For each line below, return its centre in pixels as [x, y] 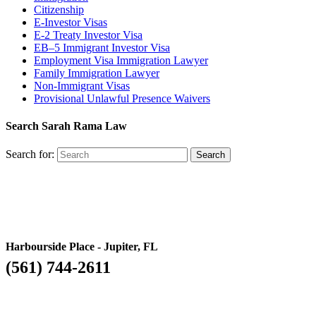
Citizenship [59, 9]
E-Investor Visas [71, 22]
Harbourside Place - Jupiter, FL [82, 247]
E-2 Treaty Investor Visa [88, 35]
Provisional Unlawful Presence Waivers [122, 98]
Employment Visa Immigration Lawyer [121, 60]
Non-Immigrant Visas [82, 85]
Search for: [30, 154]
